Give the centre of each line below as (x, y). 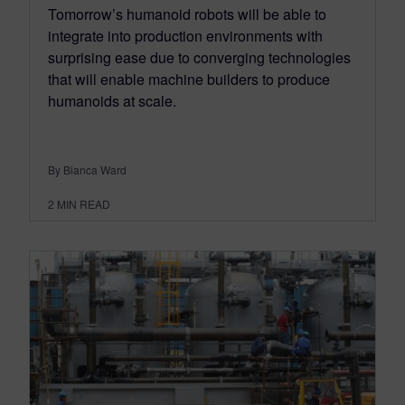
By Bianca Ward (87, 169)
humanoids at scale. (112, 100)
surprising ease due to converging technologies (199, 57)
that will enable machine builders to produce (189, 79)
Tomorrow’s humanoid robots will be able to (187, 14)
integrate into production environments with (185, 35)
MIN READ (84, 203)
